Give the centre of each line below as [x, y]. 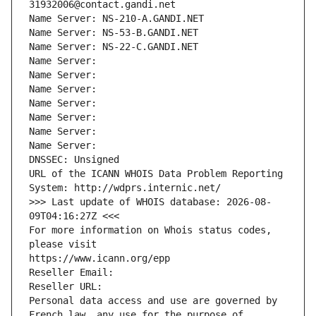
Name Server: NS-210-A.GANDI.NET [116, 19]
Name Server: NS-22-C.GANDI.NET [114, 47]
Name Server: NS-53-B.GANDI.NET [114, 33]
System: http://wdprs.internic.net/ [125, 188]
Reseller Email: [74, 273]
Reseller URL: [68, 287]
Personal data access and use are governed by [153, 301]
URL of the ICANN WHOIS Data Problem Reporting [156, 174]
